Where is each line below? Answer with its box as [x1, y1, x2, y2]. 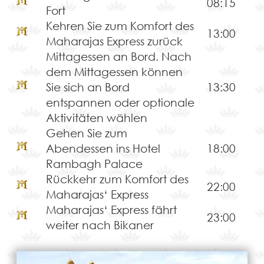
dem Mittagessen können [45, 65, 183, 79]
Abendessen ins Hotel [45, 141, 160, 156]
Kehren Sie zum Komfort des [45, 19, 194, 33]
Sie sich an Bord [45, 80, 130, 94]
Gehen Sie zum [45, 126, 127, 140]
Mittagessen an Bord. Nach [45, 49, 192, 64]
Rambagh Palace [45, 157, 143, 171]
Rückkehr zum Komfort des [45, 172, 189, 186]
